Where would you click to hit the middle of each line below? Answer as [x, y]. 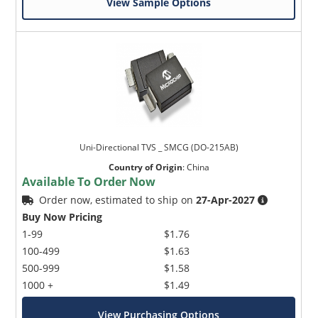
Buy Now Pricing [62, 217]
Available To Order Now [89, 182]
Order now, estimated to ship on [118, 200]
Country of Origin [145, 168]
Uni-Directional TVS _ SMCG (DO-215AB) [159, 148]
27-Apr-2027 [226, 200]
